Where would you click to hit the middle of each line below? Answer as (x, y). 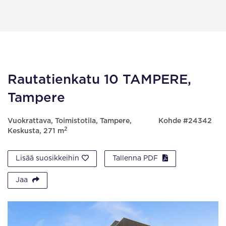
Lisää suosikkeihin (47, 158)
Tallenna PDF (136, 158)
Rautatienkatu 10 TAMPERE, (99, 80)
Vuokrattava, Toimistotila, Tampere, (70, 121)
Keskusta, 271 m (36, 131)
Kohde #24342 (185, 121)
